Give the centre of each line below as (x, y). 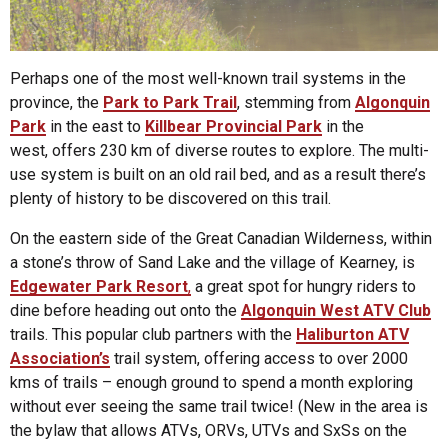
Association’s (60, 359)
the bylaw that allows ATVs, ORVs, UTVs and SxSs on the (208, 431)
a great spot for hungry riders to (303, 287)
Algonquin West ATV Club (336, 311)
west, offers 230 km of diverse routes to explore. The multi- (219, 151)
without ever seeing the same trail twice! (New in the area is (219, 407)
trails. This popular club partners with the (153, 335)
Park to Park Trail (170, 103)
